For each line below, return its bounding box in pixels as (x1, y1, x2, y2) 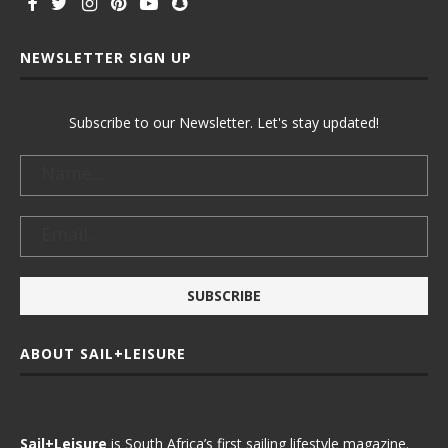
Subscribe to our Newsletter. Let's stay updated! (69, 113, 379, 132)
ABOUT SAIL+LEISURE (20, 344, 186, 363)
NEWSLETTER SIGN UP (20, 48, 192, 67)
